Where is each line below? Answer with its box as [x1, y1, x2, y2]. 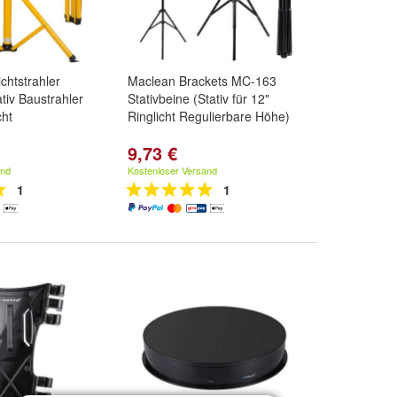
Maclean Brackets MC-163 [128, 72, 276, 90]
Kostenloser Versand [128, 163, 217, 177]
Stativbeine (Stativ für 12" [128, 90, 269, 107]
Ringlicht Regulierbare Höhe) [128, 107, 290, 125]
